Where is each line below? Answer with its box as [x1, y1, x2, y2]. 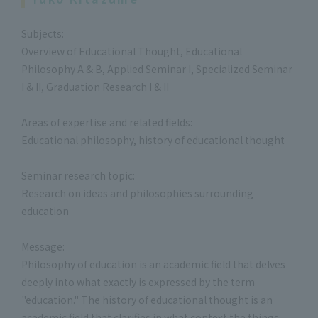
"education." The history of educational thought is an [21, 292, 273, 307]
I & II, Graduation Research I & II [21, 79, 169, 94]
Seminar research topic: [21, 168, 135, 182]
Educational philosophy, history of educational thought [21, 132, 285, 147]
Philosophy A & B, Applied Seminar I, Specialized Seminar [21, 61, 292, 76]
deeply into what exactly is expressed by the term [21, 274, 255, 289]
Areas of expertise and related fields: [21, 114, 192, 129]
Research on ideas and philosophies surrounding [21, 185, 253, 200]
